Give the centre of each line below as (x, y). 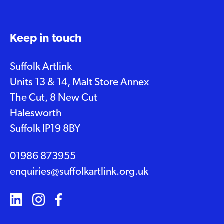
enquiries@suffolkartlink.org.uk (79, 172)
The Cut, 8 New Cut (54, 98)
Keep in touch (46, 39)
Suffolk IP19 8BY (45, 129)
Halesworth (36, 113)
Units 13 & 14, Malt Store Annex (79, 82)
